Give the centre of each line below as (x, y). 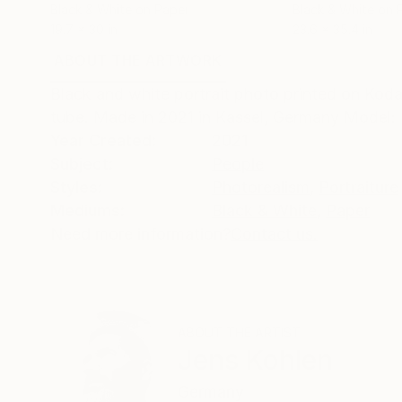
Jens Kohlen (255, 360)
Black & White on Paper (120, 9)
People (238, 164)
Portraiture (358, 187)
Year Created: (103, 140)
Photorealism (261, 187)
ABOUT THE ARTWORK (138, 60)
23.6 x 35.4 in (332, 29)
